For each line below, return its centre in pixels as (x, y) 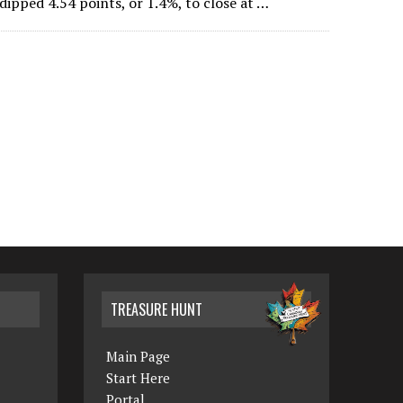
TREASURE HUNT (157, 310)
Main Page (139, 357)
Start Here (139, 378)
